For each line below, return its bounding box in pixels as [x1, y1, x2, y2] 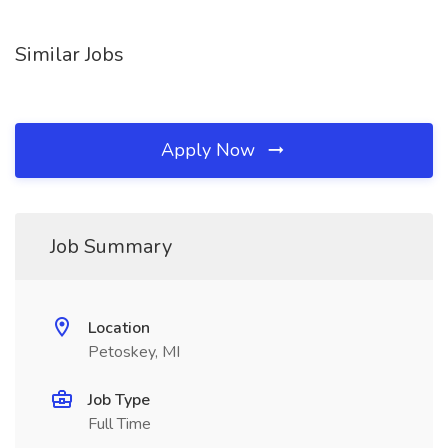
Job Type [88, 389, 150, 411]
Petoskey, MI [88, 341, 180, 363]
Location [88, 317, 150, 339]
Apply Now [161, 138, 260, 162]
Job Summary [50, 233, 172, 260]
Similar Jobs [15, 41, 124, 68]
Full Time [88, 413, 151, 435]
